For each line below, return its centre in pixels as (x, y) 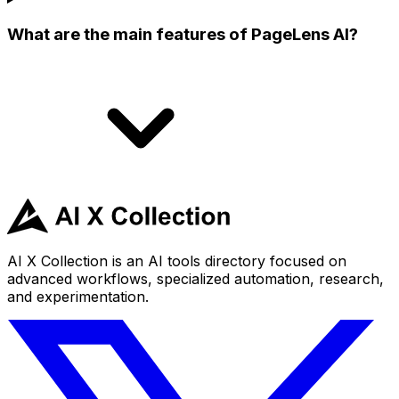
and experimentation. (78, 296)
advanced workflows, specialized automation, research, (195, 278)
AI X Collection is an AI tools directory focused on (177, 261)
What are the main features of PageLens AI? (183, 34)
